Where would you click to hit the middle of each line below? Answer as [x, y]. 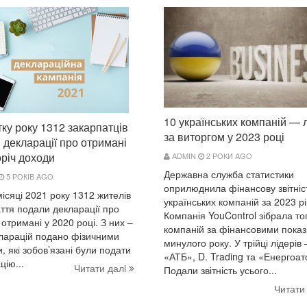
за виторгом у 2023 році [224, 137]
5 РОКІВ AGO [29, 176]
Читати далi [101, 268]
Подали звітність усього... [220, 270]
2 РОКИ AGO [228, 156]
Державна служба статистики [229, 174]
